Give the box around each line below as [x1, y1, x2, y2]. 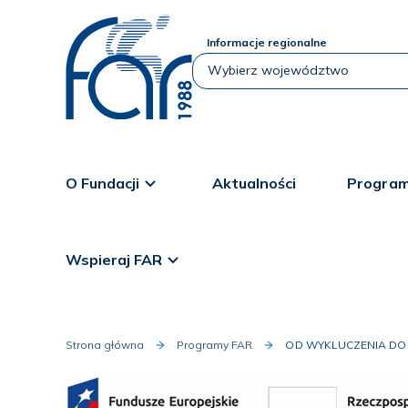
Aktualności [212, 174, 297, 192]
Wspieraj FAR [66, 250, 163, 269]
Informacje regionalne [207, 35, 328, 49]
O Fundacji [66, 174, 140, 192]
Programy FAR [177, 338, 253, 352]
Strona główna [66, 338, 145, 352]
